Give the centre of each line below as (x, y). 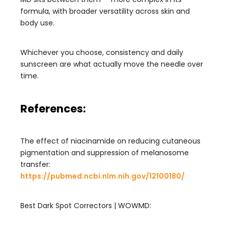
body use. (37, 23)
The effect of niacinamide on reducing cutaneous (110, 141)
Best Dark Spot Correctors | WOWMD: (86, 206)
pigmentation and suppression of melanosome (105, 153)
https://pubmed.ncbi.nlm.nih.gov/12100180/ (103, 176)
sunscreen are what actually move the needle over (112, 64)
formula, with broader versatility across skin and (105, 11)
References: (53, 109)
